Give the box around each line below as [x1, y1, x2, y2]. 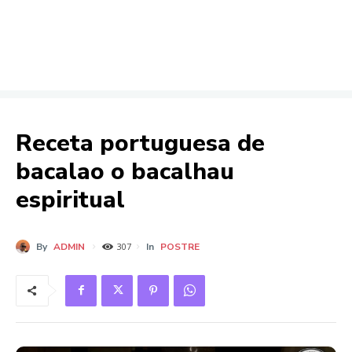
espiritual [16, 184, 125, 217]
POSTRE [160, 240, 200, 254]
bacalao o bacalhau [16, 156, 234, 189]
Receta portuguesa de [16, 127, 265, 160]
